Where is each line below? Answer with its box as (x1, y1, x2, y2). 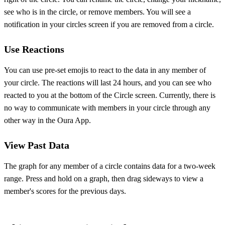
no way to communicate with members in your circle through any (4, 103, 210, 113)
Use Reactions (4, 44, 64, 55)
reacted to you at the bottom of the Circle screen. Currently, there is (4, 91, 215, 100)
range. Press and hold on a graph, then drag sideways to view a (4, 174, 203, 183)
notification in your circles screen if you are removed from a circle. (4, 20, 214, 29)
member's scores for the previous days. (4, 187, 126, 196)
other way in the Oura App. (4, 116, 91, 125)
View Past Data (4, 140, 69, 151)
